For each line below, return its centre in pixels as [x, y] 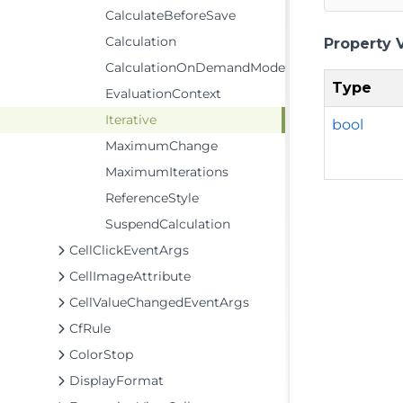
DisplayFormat [116, 381]
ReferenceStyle [152, 198]
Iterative [131, 120]
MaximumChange [161, 146]
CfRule [90, 328]
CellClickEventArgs [129, 250]
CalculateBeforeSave [170, 15]
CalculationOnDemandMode [195, 67]
